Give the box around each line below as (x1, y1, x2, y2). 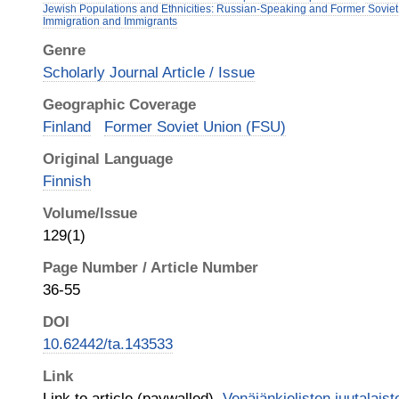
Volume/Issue (43, 204, 137, 222)
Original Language (43, 150, 173, 167)
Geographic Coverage (43, 95, 196, 113)
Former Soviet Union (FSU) (104, 118, 286, 135)
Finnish (43, 172, 91, 190)
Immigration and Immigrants (43, 15, 177, 28)
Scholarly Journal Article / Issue (43, 63, 255, 81)
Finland (43, 118, 91, 135)
